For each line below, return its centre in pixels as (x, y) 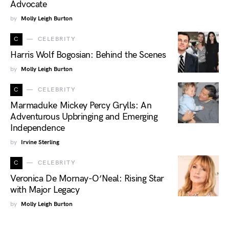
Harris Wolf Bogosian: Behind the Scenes (88, 55)
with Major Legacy (45, 190)
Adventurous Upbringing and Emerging (84, 117)
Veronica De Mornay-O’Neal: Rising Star (87, 179)
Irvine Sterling (40, 143)
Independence (38, 128)
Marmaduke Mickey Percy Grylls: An (81, 106)
